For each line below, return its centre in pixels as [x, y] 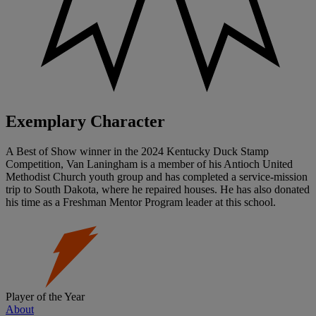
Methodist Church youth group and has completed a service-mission [157, 176]
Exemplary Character [85, 121]
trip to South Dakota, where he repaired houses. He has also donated [158, 189]
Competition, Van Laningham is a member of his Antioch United [149, 164]
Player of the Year [45, 296]
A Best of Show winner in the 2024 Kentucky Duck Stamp [137, 151]
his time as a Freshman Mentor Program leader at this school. [141, 202]
